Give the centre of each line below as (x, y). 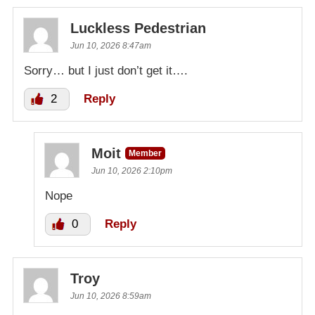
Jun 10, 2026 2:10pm (132, 171)
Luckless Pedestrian (138, 28)
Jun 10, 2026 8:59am (111, 296)
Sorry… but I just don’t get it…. (106, 70)
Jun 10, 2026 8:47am (111, 45)
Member (145, 153)
